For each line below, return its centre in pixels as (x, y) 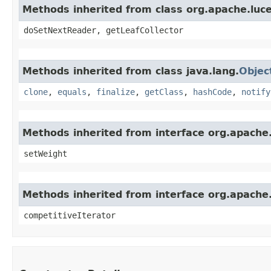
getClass (164, 92)
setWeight (45, 154)
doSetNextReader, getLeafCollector (103, 30)
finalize (116, 92)
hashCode (212, 92)
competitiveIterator (70, 215)
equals (72, 92)
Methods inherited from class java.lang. (131, 71)
